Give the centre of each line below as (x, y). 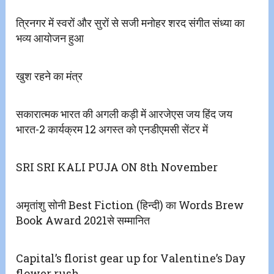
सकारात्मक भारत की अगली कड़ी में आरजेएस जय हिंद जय (124, 114)
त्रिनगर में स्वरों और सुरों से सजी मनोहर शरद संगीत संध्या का (131, 23)
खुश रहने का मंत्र (50, 76)
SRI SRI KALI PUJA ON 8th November (117, 167)
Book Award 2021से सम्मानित (83, 220)
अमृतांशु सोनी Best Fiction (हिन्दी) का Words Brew (130, 205)
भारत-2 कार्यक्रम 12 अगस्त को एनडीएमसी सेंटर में (112, 129)
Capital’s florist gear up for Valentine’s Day (131, 258)
